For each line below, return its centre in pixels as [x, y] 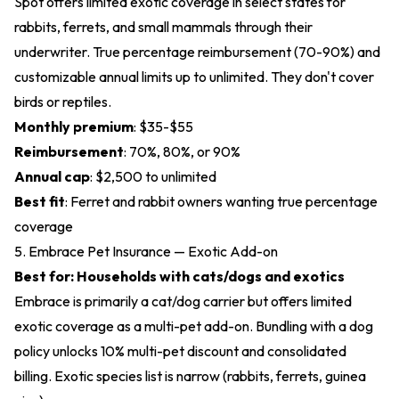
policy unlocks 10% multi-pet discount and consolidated [180, 351]
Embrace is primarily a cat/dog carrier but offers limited [183, 301]
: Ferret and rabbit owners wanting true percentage [221, 201]
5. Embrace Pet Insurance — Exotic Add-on [146, 251]
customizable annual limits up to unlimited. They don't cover [194, 77]
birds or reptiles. [63, 102]
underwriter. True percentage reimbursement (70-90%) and [197, 52]
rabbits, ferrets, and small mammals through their [163, 27]
